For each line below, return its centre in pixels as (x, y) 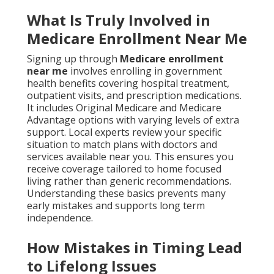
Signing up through (73, 59)
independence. (60, 218)
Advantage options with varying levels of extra (133, 120)
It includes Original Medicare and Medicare (124, 108)
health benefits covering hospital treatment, (128, 83)
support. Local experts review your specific (124, 132)
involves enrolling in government (145, 71)
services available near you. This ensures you (130, 157)
